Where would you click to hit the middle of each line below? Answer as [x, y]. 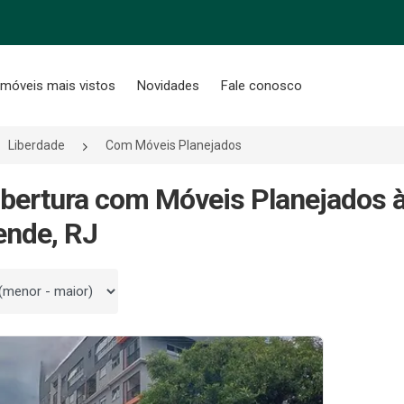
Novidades [168, 86]
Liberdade [37, 145]
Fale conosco [262, 86]
